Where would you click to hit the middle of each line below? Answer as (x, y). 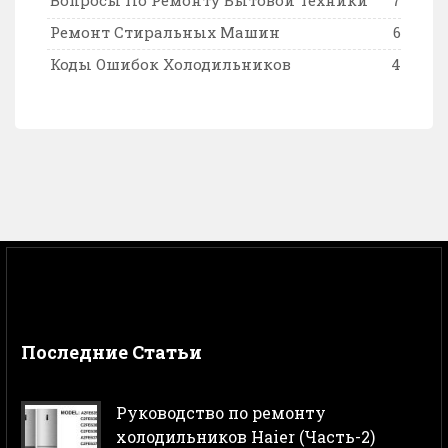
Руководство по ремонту (221, 413)
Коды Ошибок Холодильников (171, 63)
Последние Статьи (111, 352)
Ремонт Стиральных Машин (165, 31)
